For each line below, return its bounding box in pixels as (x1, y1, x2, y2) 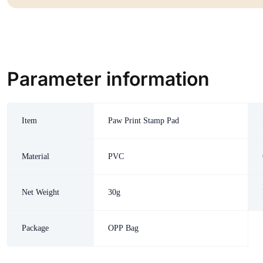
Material (22, 152, 49, 161)
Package (22, 224, 49, 233)
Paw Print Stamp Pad (108, 116, 180, 126)
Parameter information (7, 68, 210, 91)
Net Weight (22, 188, 59, 197)
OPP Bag (108, 224, 139, 233)
